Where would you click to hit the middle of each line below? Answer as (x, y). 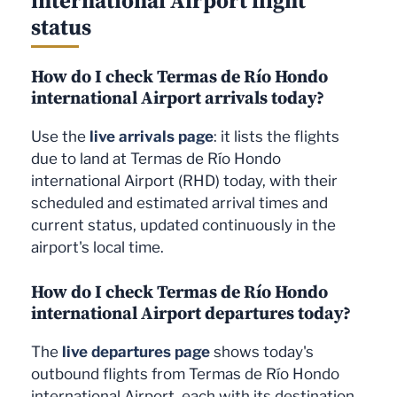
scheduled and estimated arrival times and (179, 202)
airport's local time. (97, 247)
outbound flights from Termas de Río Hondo (185, 374)
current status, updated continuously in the (183, 225)
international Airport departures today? (191, 313)
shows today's (262, 352)
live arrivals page (152, 136)
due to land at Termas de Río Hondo (156, 158)
